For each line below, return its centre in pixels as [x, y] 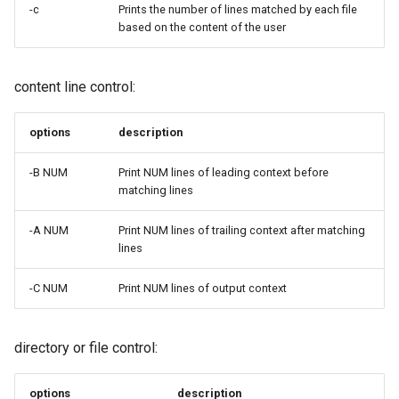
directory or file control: [86, 348]
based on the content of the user [202, 27]
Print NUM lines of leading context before [224, 172]
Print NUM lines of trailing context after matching [242, 230]
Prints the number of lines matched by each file [238, 9]
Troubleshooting [65, 28]
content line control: [75, 87]
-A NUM [49, 230]
